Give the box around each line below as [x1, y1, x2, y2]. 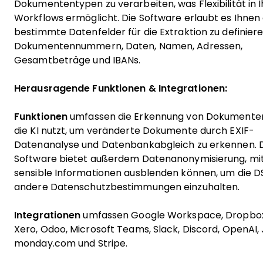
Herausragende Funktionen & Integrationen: [14, 83, 228, 93]
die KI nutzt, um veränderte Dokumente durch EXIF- [14, 126, 254, 136]
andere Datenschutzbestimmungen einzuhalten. [14, 182, 242, 192]
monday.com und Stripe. [14, 238, 128, 248]
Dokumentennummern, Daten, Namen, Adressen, [14, 41, 243, 51]
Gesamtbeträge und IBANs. [14, 55, 141, 65]
